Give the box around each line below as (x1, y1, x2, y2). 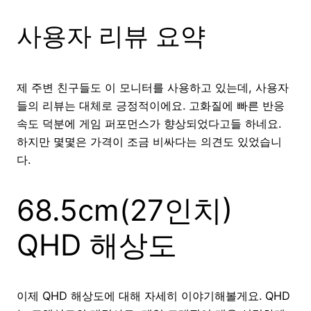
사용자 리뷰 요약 (17, 21, 205, 52)
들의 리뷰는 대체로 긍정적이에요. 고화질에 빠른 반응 (17, 99, 285, 113)
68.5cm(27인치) (17, 192, 233, 228)
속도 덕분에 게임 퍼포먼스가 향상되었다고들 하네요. (17, 117, 281, 131)
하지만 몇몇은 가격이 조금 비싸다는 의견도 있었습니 (17, 135, 282, 149)
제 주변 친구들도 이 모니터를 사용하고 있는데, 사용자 (17, 81, 289, 95)
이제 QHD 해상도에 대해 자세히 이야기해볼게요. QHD (17, 288, 290, 303)
